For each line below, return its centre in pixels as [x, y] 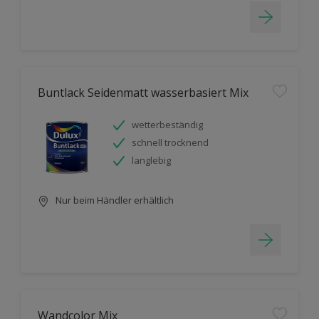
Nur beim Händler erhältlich [114, 200]
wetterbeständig [167, 125]
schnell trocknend [170, 142]
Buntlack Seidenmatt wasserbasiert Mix [143, 93]
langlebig [151, 160]
